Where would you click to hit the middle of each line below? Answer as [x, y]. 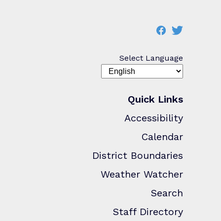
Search [167, 193]
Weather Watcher [142, 174]
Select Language [151, 58]
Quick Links [155, 99]
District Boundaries [138, 155]
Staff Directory [148, 211]
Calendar [162, 136]
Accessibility [154, 118]
